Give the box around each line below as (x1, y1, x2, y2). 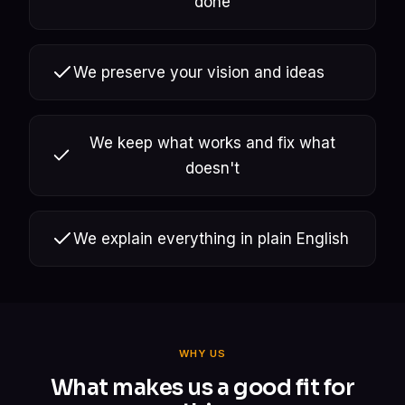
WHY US (178, 346, 227, 360)
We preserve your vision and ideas (73, 62, 325, 81)
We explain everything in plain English (73, 229, 349, 248)
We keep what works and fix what (89, 133, 336, 152)
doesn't (185, 158, 240, 177)
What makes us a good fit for (50, 373, 355, 401)
